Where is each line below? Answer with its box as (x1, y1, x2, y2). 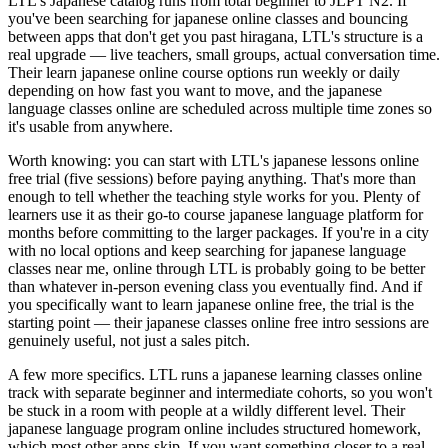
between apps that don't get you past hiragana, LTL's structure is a (8, 27, 423, 45)
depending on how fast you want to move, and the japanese (8, 81, 382, 99)
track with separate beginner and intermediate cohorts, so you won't (8, 383, 432, 401)
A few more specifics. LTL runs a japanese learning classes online (8, 365, 422, 383)
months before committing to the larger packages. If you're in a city (8, 223, 429, 241)
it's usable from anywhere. (8, 117, 173, 135)
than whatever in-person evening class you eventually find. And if (8, 277, 422, 295)
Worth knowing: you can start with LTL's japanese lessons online (8, 151, 419, 169)
